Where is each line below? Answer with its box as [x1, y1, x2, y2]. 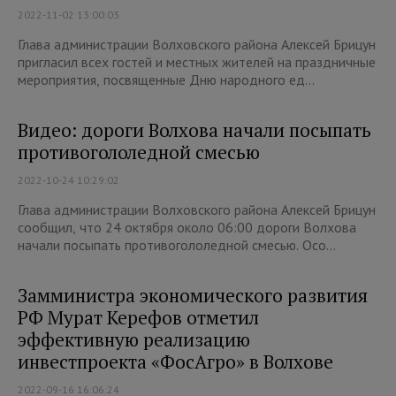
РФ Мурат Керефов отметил [18, 305, 259, 331]
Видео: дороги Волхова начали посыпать [18, 118, 371, 143]
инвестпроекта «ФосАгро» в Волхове [18, 349, 333, 375]
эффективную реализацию [18, 327, 250, 353]
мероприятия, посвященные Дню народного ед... [18, 71, 315, 89]
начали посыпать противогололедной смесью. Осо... [18, 236, 336, 255]
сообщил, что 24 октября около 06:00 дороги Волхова [18, 218, 356, 237]
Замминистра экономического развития [18, 283, 368, 308]
